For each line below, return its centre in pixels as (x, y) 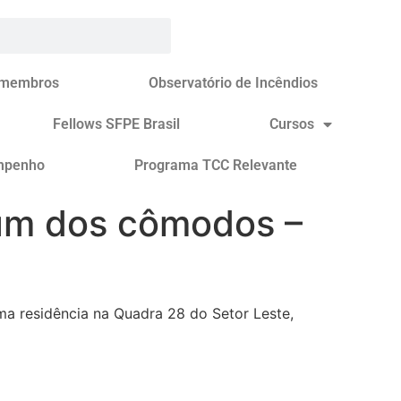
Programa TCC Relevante (216, 165)
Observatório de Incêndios (233, 83)
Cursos (291, 124)
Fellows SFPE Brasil (116, 124)
